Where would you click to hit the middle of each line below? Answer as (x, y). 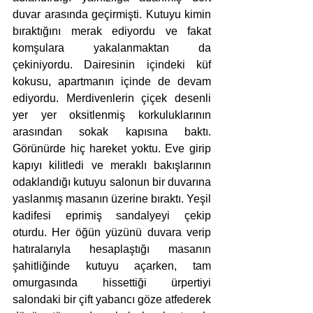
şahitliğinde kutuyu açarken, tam (112, 266)
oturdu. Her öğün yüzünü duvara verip (112, 232)
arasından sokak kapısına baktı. (112, 132)
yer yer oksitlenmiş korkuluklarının (112, 115)
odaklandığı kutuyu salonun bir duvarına (112, 182)
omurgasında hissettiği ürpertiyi (112, 283)
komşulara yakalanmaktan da (112, 48)
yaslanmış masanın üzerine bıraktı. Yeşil (112, 199)
